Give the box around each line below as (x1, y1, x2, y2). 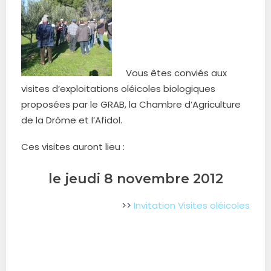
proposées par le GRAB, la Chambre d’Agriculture (21, 98, 241, 111)
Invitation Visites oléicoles (134, 199, 250, 212)
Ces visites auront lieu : (21, 140, 125, 153)
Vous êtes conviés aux (126, 67, 227, 79)
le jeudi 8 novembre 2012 (48, 171, 223, 187)
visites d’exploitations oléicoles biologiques (21, 82, 215, 95)
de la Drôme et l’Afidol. (21, 114, 122, 126)
